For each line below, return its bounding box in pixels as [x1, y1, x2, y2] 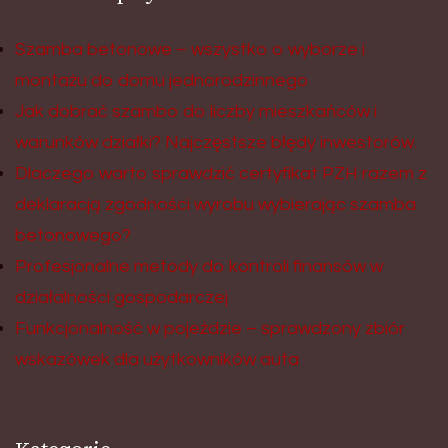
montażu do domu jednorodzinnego [15, 70, 308, 90]
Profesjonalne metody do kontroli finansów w [15, 256, 383, 276]
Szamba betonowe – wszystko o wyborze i [15, 39, 365, 59]
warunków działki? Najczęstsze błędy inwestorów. [15, 132, 417, 152]
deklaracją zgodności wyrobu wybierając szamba [15, 194, 416, 214]
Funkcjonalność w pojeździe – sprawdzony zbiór [15, 318, 405, 338]
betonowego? [15, 225, 131, 245]
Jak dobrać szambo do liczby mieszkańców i [15, 101, 377, 121]
